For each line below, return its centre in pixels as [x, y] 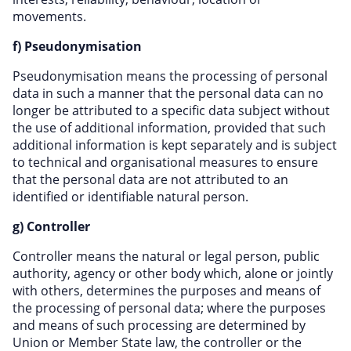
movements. [49, 16]
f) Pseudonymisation [77, 46]
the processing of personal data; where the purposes [169, 308]
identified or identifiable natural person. [130, 197]
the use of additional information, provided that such [169, 128]
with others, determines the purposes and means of [166, 291]
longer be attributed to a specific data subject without [171, 110]
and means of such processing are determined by [159, 325]
